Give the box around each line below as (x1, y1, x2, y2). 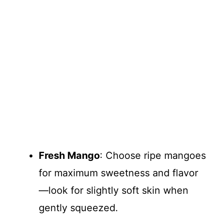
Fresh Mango (39, 149, 100, 161)
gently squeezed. (39, 201, 118, 214)
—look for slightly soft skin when (39, 184, 188, 196)
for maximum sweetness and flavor (39, 167, 198, 179)
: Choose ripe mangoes (100, 149, 206, 161)
